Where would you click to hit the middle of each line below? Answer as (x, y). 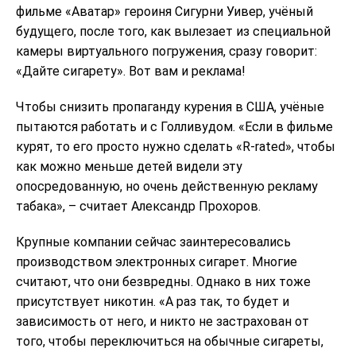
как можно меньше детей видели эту (129, 166)
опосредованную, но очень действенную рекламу (167, 186)
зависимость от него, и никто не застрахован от (163, 321)
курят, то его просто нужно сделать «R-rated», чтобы (176, 146)
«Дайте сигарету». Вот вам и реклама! (131, 71)
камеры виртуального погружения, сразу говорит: (166, 51)
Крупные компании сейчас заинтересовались (153, 242)
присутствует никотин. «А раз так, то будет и (153, 301)
